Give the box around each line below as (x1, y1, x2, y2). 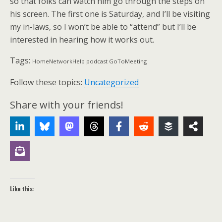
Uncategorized (84, 77, 139, 88)
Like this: (10, 184, 35, 193)
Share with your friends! (10, 98, 123, 111)
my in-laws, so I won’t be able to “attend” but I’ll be (10, 21, 196, 32)
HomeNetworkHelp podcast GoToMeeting (32, 57, 147, 65)
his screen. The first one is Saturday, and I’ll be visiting (10, 8, 210, 19)
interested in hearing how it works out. (10, 34, 154, 45)
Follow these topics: (10, 77, 84, 88)
